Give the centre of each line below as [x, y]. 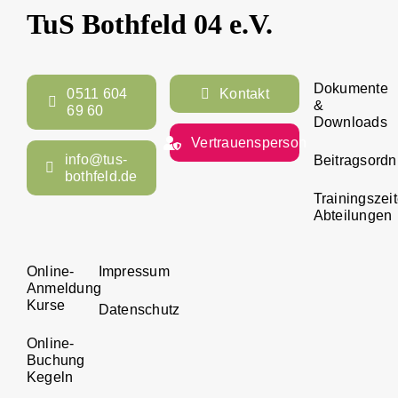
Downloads [350, 123]
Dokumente [350, 89]
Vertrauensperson [249, 143]
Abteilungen [353, 216]
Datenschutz [139, 310]
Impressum [134, 272]
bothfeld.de [101, 177]
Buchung [56, 361]
